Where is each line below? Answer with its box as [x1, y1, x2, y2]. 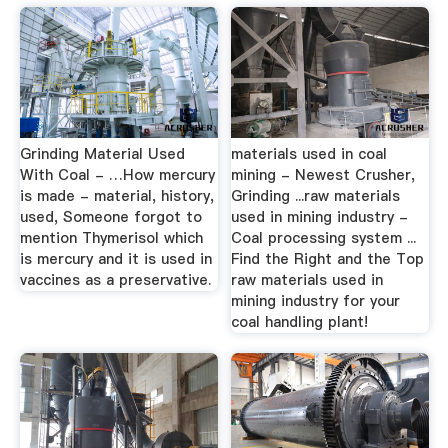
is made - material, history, [19, 186, 214, 206]
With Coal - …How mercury [19, 165, 215, 185]
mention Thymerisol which [19, 228, 203, 248]
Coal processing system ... [231, 228, 417, 248]
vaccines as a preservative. [19, 270, 211, 290]
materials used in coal [231, 144, 388, 164]
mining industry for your [231, 291, 401, 311]
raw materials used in [231, 270, 384, 290]
